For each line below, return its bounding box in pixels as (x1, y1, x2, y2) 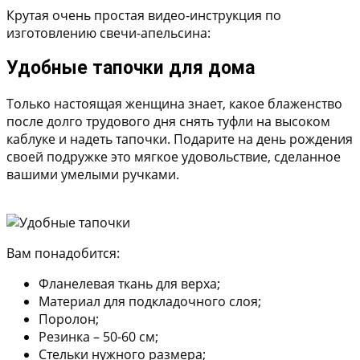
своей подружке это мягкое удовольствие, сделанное (6, 147, 341, 166)
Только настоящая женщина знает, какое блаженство (6, 94, 342, 112)
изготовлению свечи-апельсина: (6, 24, 211, 43)
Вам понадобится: (6, 243, 120, 262)
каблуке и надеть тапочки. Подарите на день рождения (6, 129, 353, 148)
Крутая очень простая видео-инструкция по (6, 6, 281, 25)
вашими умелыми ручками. (6, 165, 179, 183)
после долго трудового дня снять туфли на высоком (6, 112, 330, 130)
